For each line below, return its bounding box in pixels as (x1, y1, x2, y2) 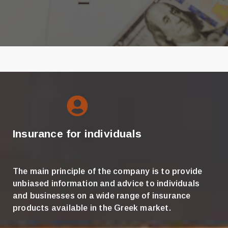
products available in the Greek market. (13, 203, 171, 212)
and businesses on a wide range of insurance (13, 191, 191, 200)
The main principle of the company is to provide (13, 166, 203, 176)
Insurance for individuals (13, 127, 141, 139)
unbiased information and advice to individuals (13, 179, 200, 188)
